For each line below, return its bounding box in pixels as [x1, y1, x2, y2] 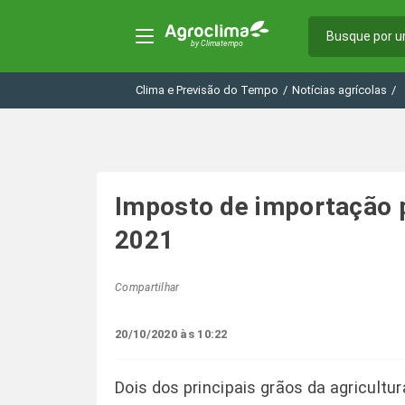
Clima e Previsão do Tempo [136, 83, 278, 97]
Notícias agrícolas [292, 83, 387, 97]
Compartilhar [115, 281, 180, 294]
